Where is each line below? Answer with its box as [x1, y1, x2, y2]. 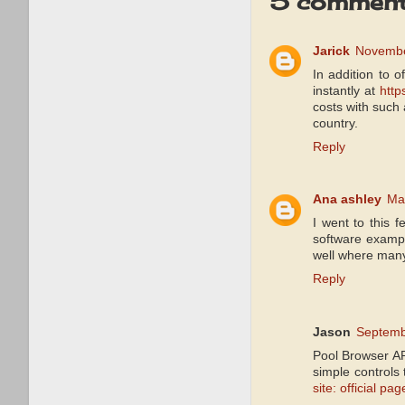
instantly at [313, 83, 380, 98]
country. [313, 116, 358, 130]
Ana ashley [313, 193, 381, 207]
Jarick [313, 43, 350, 58]
